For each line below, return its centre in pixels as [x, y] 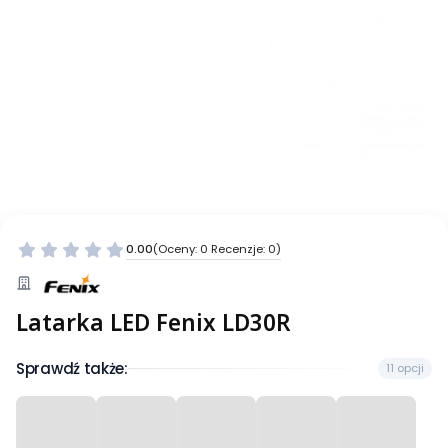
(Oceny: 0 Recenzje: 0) [217, 249]
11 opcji [405, 368]
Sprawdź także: [72, 368]
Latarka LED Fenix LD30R [153, 322]
